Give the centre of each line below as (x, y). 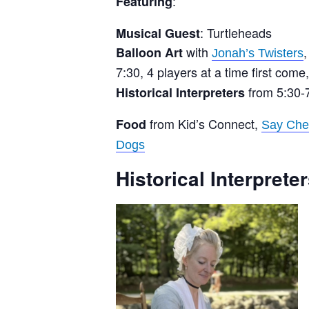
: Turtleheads (236, 32)
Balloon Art (149, 52)
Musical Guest (158, 33)
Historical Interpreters (182, 92)
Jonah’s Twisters (258, 53)
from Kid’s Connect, (204, 123)
